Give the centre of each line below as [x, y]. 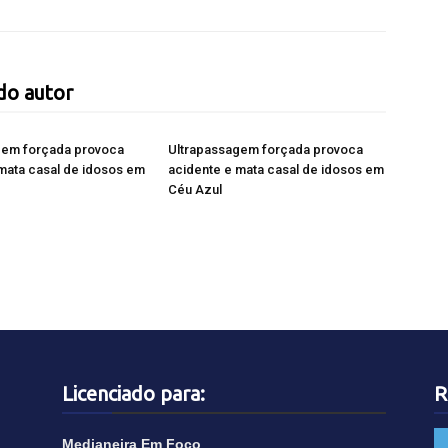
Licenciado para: [133, 393]
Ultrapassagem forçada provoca [265, 149]
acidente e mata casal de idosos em [276, 169]
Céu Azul [195, 189]
